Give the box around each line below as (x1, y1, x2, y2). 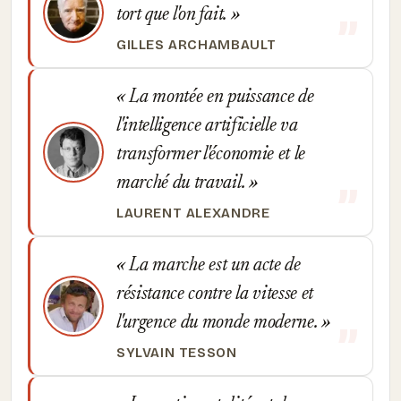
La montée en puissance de (124, 88, 314, 107)
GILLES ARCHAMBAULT (116, 37, 277, 53)
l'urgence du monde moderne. (116, 313, 321, 333)
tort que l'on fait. (116, 5, 231, 25)
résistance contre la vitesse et (116, 285, 314, 304)
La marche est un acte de (124, 256, 301, 276)
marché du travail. (116, 174, 249, 193)
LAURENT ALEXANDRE (116, 205, 270, 221)
